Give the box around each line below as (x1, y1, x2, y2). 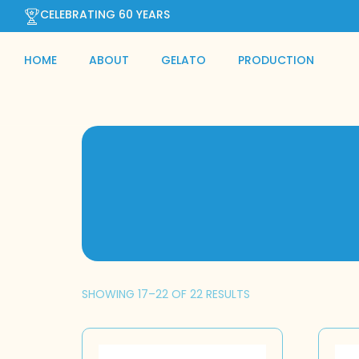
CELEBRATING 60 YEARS (40, 6, 170, 22)
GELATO (161, 52, 206, 68)
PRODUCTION (238, 52, 314, 68)
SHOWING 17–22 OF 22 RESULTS (82, 285, 250, 302)
